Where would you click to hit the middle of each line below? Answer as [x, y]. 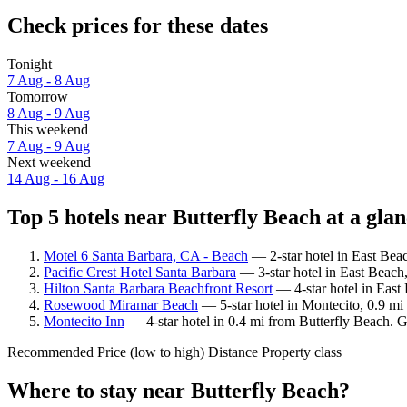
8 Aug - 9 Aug [49, 113]
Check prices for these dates [138, 25]
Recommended [50, 352]
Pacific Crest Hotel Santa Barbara [140, 272]
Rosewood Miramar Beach [121, 304]
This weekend [48, 129]
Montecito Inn [84, 321]
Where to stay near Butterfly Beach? [179, 390]
